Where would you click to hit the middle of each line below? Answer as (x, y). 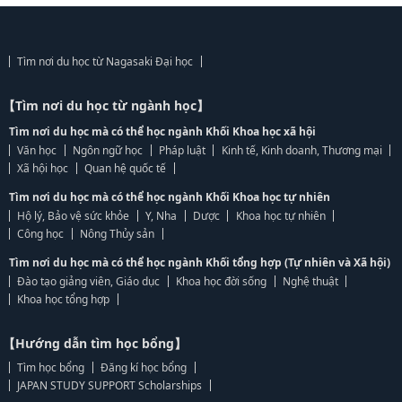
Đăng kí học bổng (144, 367)
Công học (41, 234)
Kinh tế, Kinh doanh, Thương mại (301, 150)
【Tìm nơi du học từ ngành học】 (106, 105)
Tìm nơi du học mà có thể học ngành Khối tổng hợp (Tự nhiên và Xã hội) (200, 262)
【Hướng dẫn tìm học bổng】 (95, 343)
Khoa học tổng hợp (64, 299)
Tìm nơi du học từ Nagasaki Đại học (105, 61)
